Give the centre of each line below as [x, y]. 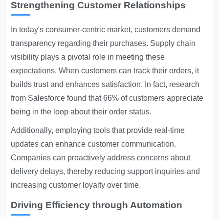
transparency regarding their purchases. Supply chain [103, 43]
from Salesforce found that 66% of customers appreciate [107, 98]
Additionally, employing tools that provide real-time [98, 130]
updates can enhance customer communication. [94, 144]
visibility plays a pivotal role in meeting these [88, 57]
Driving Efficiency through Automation [97, 205]
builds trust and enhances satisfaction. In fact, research [105, 84]
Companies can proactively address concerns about [101, 158]
